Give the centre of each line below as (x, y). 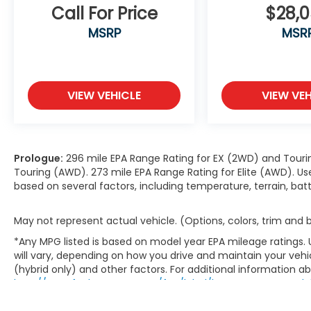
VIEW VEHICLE (104, 96)
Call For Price (104, 14)
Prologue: (39, 159)
